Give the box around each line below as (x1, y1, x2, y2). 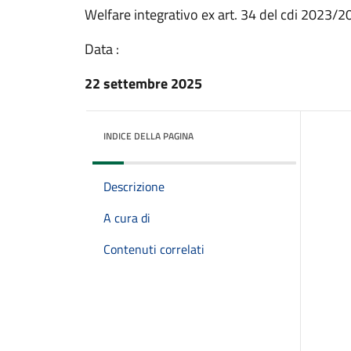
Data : (85, 38, 119, 60)
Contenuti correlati (103, 240, 204, 259)
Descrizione (103, 177, 165, 196)
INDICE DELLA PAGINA (103, 128, 194, 143)
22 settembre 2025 (85, 73, 202, 94)
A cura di (103, 208, 150, 227)
